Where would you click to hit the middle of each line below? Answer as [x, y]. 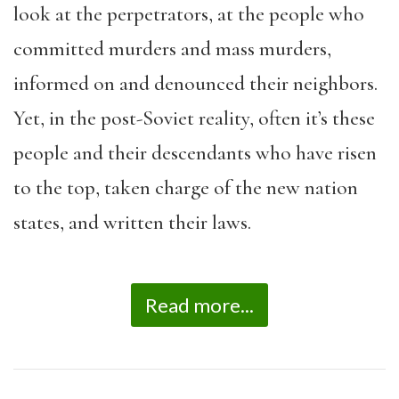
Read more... [199, 305]
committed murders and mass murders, [172, 49]
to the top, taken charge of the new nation [186, 188]
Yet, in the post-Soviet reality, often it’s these [194, 119]
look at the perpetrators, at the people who [189, 15]
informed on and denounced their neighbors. [195, 84]
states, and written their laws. [132, 223]
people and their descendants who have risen [195, 154]
